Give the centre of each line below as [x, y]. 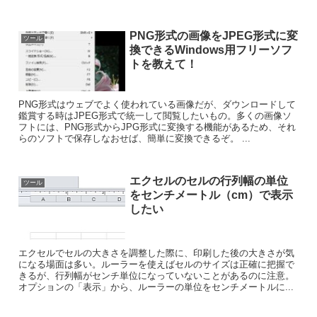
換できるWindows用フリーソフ [211, 50]
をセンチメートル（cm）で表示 [211, 195]
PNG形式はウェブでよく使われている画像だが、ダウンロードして [157, 104]
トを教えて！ [163, 64]
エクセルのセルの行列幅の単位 [208, 180]
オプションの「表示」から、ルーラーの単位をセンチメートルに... [156, 287]
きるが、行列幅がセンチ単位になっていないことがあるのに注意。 [157, 276]
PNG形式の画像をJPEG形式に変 [213, 36]
